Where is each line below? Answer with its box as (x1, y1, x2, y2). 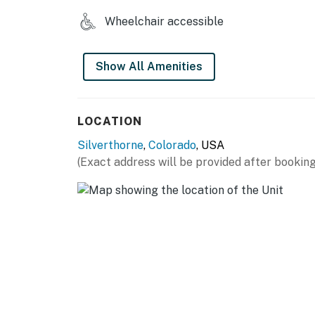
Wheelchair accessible (102, 15, 224, 29)
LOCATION (77, 115, 142, 129)
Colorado (148, 139, 196, 153)
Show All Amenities (96, 60, 202, 74)
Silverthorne (77, 139, 143, 153)
